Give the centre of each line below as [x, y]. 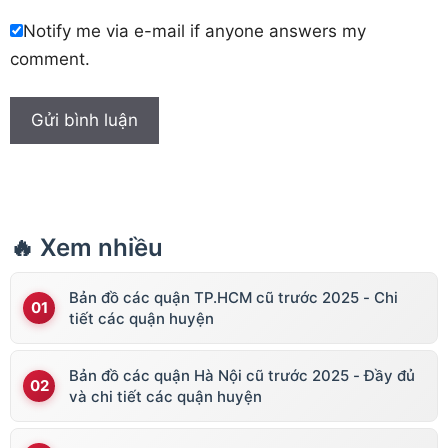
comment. [50, 58]
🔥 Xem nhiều [86, 248]
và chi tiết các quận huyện [165, 397]
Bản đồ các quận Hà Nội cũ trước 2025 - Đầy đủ [242, 376]
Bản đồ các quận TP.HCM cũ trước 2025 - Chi [233, 298]
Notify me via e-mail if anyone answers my [194, 30]
